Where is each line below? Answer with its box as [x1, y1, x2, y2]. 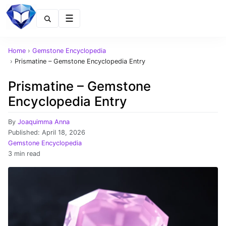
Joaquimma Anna [18, 118, 70, 126]
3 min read [8, 150, 40, 157]
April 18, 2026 [42, 129, 85, 136]
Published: [8, 129, 42, 136]
